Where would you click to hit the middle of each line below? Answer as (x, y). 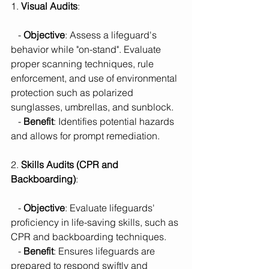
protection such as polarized (73, 93)
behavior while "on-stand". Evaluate (87, 50)
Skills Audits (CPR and (71, 165)
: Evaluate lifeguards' (111, 208)
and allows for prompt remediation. (85, 136)
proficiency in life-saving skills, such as (96, 222)
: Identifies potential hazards (115, 122)
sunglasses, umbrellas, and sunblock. (92, 107)
